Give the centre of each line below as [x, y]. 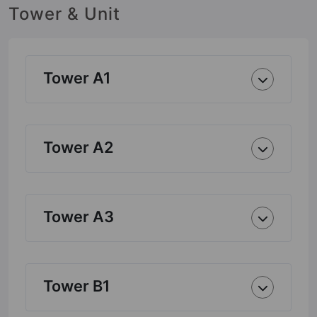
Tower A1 [77, 78]
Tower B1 [76, 286]
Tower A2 [79, 147]
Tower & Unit [64, 14]
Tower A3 [79, 217]
